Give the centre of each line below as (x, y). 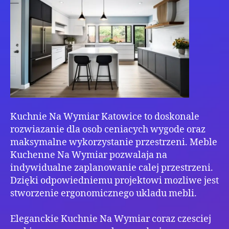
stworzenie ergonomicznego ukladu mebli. (104, 194)
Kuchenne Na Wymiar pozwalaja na (89, 155)
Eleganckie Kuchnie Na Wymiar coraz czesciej (111, 219)
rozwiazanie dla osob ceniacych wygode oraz (108, 130)
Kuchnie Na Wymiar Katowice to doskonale (105, 117)
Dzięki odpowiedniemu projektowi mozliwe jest (114, 181)
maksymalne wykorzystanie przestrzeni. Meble (114, 143)
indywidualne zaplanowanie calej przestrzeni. (112, 168)
